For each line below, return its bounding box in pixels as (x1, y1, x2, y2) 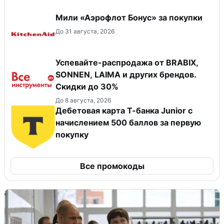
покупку (55, 129, 88, 140)
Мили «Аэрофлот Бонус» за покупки (55, 12, 202, 23)
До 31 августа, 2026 (55, 27, 114, 35)
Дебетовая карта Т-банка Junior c (55, 105, 192, 116)
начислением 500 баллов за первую (55, 117, 201, 128)
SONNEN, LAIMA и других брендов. (55, 69, 196, 80)
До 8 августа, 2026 (55, 96, 111, 104)
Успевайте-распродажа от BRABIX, (55, 57, 198, 68)
